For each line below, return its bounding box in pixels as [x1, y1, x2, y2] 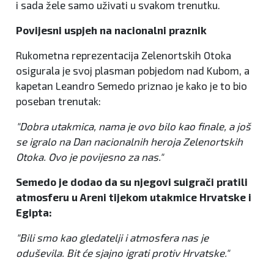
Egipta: [16, 206, 52, 218]
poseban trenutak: [16, 94, 101, 107]
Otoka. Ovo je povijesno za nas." [16, 150, 163, 163]
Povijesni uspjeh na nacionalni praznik [16, 23, 207, 36]
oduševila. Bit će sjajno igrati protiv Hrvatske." [16, 246, 229, 259]
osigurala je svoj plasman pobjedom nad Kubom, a [16, 64, 250, 76]
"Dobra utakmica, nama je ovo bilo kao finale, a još [16, 119, 251, 132]
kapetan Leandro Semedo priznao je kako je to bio [16, 79, 247, 92]
